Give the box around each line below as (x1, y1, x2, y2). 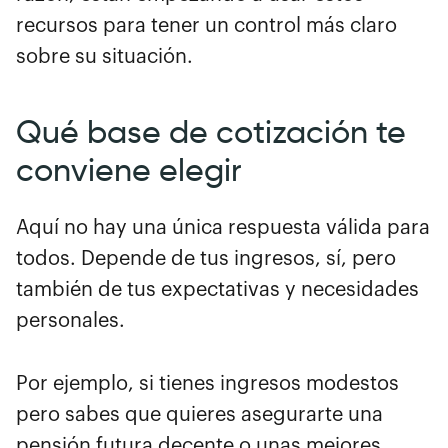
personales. (16, 310, 125, 331)
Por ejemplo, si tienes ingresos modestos (16, 373, 399, 394)
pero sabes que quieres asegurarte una (16, 404, 383, 425)
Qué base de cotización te (16, 111, 406, 152)
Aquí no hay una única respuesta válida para (16, 217, 430, 238)
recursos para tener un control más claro (16, 15, 397, 36)
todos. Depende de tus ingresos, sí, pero (16, 248, 396, 269)
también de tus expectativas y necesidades (16, 279, 419, 300)
